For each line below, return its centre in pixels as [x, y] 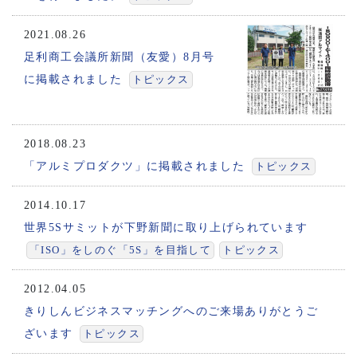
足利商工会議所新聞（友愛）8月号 [120, 57]
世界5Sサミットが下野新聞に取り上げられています [166, 228]
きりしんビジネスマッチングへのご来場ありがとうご [171, 312]
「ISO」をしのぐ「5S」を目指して [121, 251]
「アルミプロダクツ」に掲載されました [135, 167]
